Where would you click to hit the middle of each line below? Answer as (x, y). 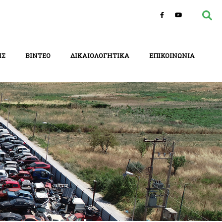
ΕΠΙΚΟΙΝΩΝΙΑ (172, 55)
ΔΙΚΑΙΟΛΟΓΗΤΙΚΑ (100, 55)
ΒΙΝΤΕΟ (38, 55)
